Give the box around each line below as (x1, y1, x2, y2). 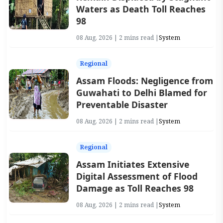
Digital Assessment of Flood (76, 170, 198, 183)
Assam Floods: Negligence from (76, 75, 213, 87)
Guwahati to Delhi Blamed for (76, 87, 207, 99)
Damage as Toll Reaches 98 (76, 182, 194, 195)
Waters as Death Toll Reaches (76, 3, 206, 15)
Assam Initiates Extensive (76, 158, 189, 171)
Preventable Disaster (76, 99, 168, 111)
